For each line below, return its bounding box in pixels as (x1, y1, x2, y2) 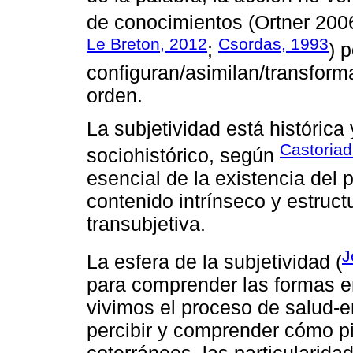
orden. (87, 84, 143, 106)
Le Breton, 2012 (87, 34, 207, 53)
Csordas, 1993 (218, 34, 329, 53)
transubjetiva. (87, 213, 206, 236)
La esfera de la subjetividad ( (87, 250, 342, 273)
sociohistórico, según (87, 144, 280, 167)
